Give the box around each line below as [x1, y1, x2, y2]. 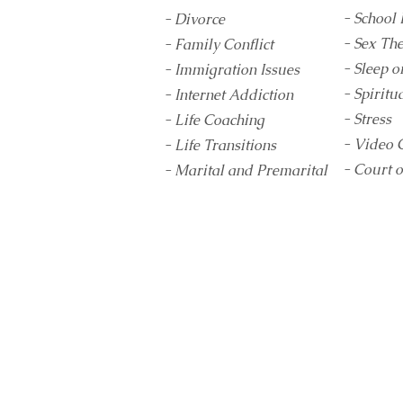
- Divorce [164, 10, 225, 29]
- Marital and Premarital [164, 161, 327, 180]
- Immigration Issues [164, 60, 300, 79]
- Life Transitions [164, 136, 276, 155]
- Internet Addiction [164, 85, 293, 104]
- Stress [343, 110, 391, 129]
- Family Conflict [164, 35, 273, 54]
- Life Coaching [164, 111, 264, 130]
